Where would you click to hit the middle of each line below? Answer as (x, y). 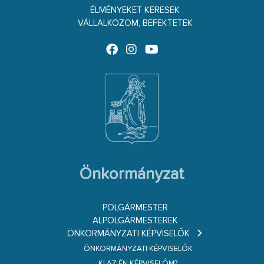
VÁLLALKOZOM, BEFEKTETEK (135, 24)
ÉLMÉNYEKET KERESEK (135, 11)
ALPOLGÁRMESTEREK (135, 221)
